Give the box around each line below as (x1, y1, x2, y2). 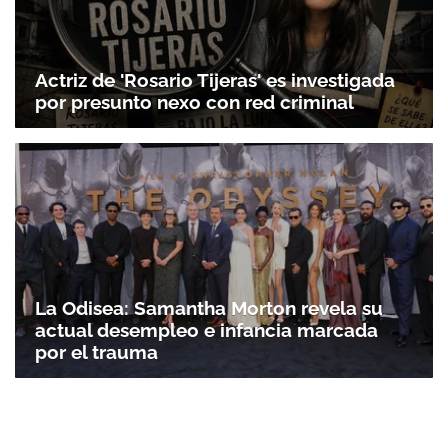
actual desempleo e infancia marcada (35, 319, 378, 342)
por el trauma (35, 341, 158, 364)
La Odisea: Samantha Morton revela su (35, 297, 383, 320)
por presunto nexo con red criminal (35, 90, 354, 113)
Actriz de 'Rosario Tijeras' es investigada (35, 68, 395, 91)
